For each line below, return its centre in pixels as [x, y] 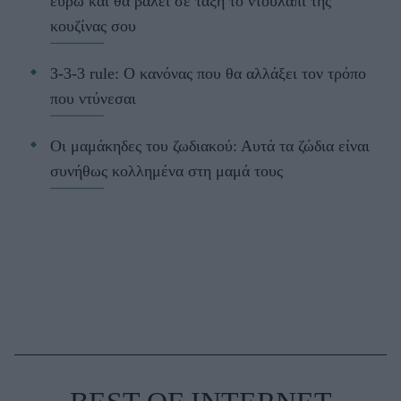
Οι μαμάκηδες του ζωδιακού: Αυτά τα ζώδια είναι [210, 146]
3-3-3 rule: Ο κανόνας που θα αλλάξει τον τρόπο [208, 74]
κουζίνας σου [93, 26]
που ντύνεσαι [93, 99]
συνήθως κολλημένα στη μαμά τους [166, 171]
